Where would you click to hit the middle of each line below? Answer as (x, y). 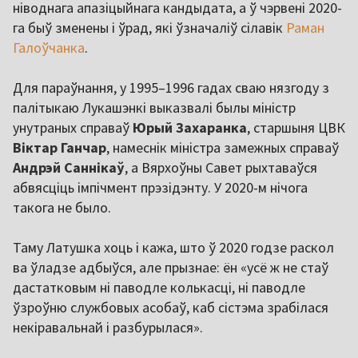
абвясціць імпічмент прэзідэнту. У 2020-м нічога (160, 187)
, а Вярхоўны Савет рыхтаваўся (221, 167)
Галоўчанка (49, 47)
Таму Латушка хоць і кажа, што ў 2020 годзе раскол (173, 247)
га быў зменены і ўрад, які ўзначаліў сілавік (149, 27)
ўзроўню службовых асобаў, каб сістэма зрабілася (171, 307)
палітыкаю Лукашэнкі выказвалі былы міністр (154, 107)
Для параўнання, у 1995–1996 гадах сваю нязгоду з (171, 87)
